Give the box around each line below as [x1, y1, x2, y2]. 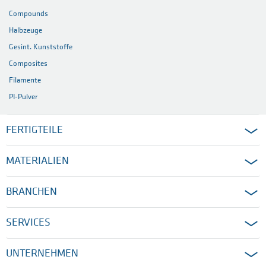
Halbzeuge [9, 27, 42, 35]
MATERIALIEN [6, 156, 69, 167]
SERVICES [6, 217, 50, 229]
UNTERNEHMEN [6, 248, 78, 260]
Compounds [9, 10, 48, 18]
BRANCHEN [6, 186, 57, 198]
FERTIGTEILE [6, 125, 63, 137]
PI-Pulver [9, 93, 37, 102]
